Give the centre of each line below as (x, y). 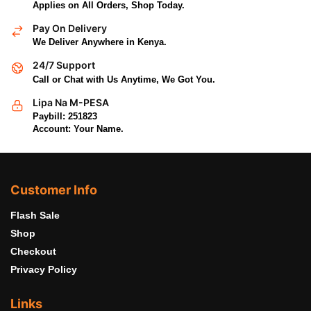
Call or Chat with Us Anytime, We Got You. (124, 79)
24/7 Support (64, 65)
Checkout (33, 251)
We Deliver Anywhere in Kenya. (100, 42)
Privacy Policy (44, 269)
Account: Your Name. (78, 128)
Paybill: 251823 (65, 116)
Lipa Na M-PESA (71, 102)
